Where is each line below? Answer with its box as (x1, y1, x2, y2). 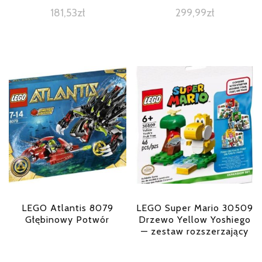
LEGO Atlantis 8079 (21, 202, 113, 214)
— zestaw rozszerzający (140, 226, 249, 237)
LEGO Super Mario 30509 (136, 202, 253, 214)
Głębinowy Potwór (25, 214, 110, 226)
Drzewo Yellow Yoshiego (138, 214, 251, 226)
